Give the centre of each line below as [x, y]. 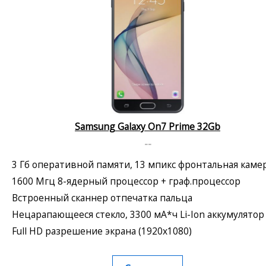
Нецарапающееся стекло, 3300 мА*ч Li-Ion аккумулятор [138, 214]
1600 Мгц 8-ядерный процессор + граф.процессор [126, 181]
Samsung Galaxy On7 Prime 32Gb [148, 126]
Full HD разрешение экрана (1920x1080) [102, 231]
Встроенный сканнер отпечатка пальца [102, 197]
